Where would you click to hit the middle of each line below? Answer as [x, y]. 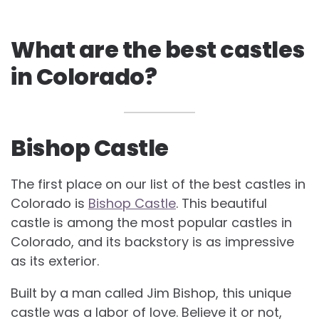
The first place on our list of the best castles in [158, 184]
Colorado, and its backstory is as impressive [152, 241]
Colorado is [49, 203]
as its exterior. [55, 261]
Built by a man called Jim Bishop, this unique [151, 293]
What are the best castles [158, 49]
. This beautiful [221, 203]
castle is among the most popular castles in [151, 222]
